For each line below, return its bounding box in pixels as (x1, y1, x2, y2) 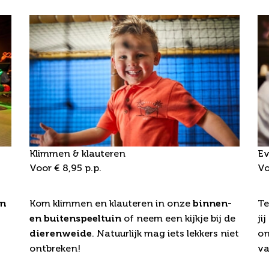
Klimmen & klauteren (29, 148, 125, 160)
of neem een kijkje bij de (121, 213, 235, 225)
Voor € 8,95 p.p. (29, 162, 101, 174)
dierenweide (29, 228, 92, 240)
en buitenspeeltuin (29, 213, 121, 225)
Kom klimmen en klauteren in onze (29, 198, 193, 210)
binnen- (192, 198, 232, 210)
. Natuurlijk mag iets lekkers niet (91, 228, 239, 240)
